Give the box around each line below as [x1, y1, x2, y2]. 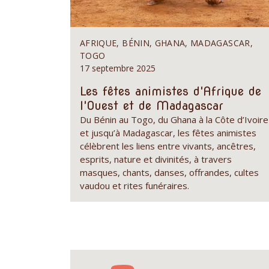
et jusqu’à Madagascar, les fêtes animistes [80, 126, 256, 139]
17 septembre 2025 [80, 62, 156, 74]
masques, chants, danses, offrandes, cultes [80, 166, 259, 178]
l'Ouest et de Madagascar [80, 98, 223, 113]
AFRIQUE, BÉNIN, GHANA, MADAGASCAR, [80, 37, 253, 49]
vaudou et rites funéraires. [80, 179, 189, 192]
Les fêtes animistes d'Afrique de [80, 83, 261, 98]
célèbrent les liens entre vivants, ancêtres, [80, 139, 256, 152]
